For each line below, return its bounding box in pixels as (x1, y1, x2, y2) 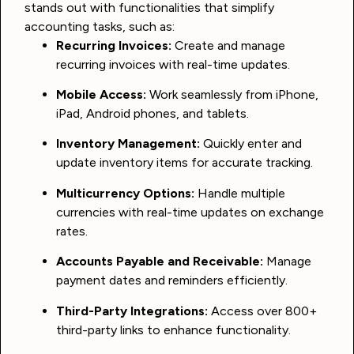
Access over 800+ (208, 303, 317, 318)
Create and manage (171, 37, 285, 53)
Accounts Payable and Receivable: (56, 254, 263, 269)
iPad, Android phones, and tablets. (56, 106, 249, 122)
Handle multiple (194, 185, 285, 201)
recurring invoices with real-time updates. (56, 56, 290, 72)
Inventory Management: (56, 136, 200, 152)
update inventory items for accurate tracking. (56, 155, 313, 171)
